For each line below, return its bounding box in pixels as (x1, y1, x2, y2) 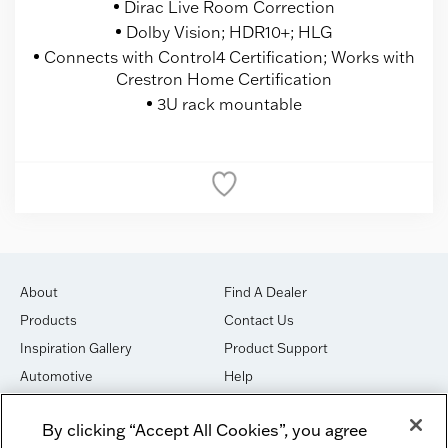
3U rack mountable (156, 93, 302, 114)
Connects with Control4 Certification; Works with (43, 46, 415, 67)
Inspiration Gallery (20, 339, 132, 356)
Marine (20, 395, 63, 412)
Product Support (224, 339, 328, 356)
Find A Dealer (224, 283, 307, 300)
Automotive (20, 367, 93, 384)
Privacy (224, 423, 269, 440)
